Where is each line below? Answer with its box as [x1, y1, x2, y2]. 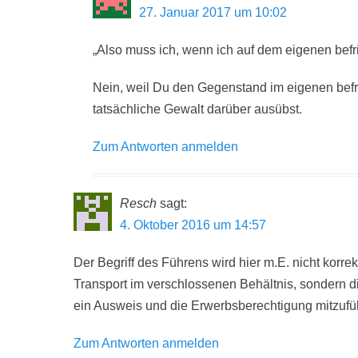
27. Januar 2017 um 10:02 [139, 6, 287, 19]
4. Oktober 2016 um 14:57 [120, 218, 266, 232]
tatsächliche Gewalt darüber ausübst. [93, 102, 302, 116]
